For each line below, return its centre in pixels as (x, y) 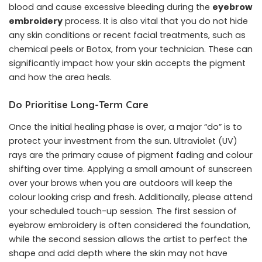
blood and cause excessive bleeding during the (111, 7)
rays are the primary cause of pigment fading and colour (131, 155)
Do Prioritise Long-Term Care (79, 105)
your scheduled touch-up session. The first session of (123, 211)
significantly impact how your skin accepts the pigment (127, 63)
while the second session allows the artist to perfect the (128, 239)
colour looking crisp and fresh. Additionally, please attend (131, 197)
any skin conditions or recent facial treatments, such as (127, 35)
